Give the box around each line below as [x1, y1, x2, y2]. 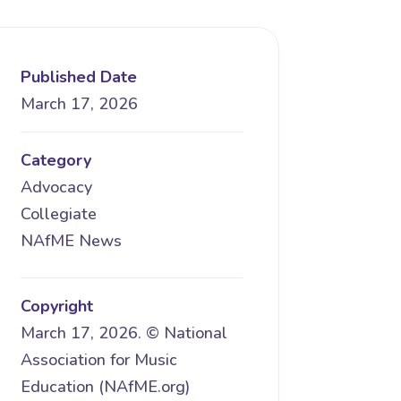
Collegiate [20, 202, 97, 225]
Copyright [20, 294, 93, 317]
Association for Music [20, 348, 177, 371]
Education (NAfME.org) [20, 375, 190, 397]
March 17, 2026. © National [20, 321, 227, 344]
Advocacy [20, 175, 92, 198]
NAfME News [20, 229, 122, 252]
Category [20, 149, 91, 171]
